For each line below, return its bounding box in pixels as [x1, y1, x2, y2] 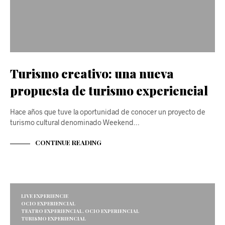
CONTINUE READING [35, 138, 101, 147]
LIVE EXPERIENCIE [21, 192, 68, 199]
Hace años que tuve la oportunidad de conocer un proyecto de [10, 107, 205, 116]
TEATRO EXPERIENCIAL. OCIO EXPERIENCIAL [21, 207, 139, 214]
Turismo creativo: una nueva [10, 65, 174, 81]
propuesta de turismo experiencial [10, 82, 208, 98]
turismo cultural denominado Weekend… [10, 118, 139, 127]
